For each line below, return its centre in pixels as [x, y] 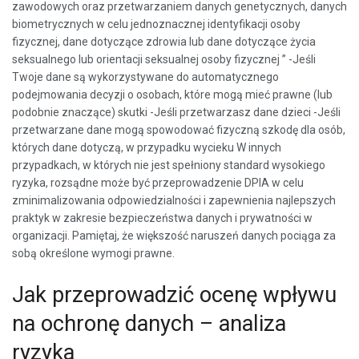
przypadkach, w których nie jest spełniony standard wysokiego [169, 165]
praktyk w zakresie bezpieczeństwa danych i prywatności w [162, 218]
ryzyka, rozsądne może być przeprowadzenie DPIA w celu [158, 183]
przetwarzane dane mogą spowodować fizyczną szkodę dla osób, [179, 130]
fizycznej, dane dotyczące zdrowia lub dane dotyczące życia [164, 42]
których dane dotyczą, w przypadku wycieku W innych [147, 148]
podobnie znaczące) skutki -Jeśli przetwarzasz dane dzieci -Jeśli [176, 113]
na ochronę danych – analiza [149, 323]
